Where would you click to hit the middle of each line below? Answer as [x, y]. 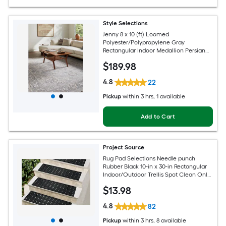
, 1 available [169, 96]
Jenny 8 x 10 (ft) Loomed [136, 35]
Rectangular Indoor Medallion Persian [154, 51]
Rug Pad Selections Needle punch [149, 159]
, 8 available [170, 220]
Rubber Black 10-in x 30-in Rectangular [155, 167]
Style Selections [126, 23]
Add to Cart [158, 116]
